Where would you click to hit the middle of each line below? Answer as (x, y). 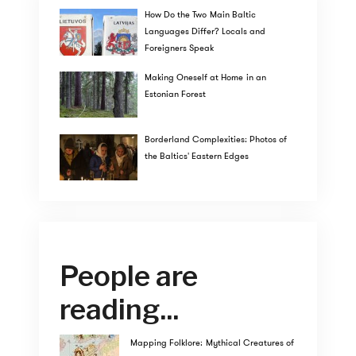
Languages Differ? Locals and (205, 31)
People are (129, 276)
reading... (120, 309)
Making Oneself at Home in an (205, 77)
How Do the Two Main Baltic (200, 14)
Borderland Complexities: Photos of (216, 139)
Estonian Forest (175, 93)
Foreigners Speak (179, 48)
